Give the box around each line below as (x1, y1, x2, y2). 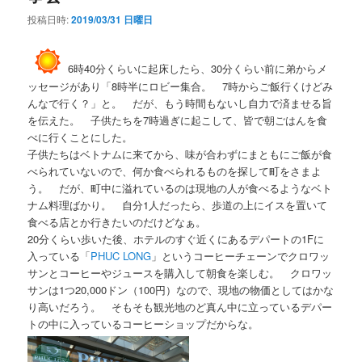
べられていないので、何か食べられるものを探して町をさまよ (27, 162, 322, 179)
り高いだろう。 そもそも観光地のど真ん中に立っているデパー (27, 298, 333, 314)
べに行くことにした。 (27, 128, 133, 145)
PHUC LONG (90, 247, 152, 263)
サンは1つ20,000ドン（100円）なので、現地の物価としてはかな (27, 281, 335, 297)
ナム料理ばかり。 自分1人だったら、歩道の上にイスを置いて (27, 196, 328, 213)
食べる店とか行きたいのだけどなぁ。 (27, 213, 207, 229)
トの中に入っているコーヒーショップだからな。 (27, 315, 259, 331)
